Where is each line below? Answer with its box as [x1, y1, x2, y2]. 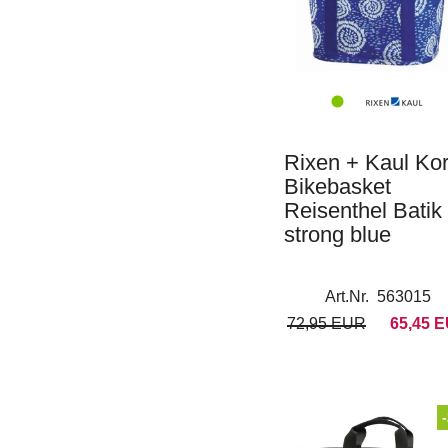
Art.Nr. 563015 [324, 288, 431, 305]
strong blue [284, 222, 391, 247]
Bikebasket [284, 174, 391, 199]
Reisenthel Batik [284, 198, 442, 223]
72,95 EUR [286, 315, 366, 332]
